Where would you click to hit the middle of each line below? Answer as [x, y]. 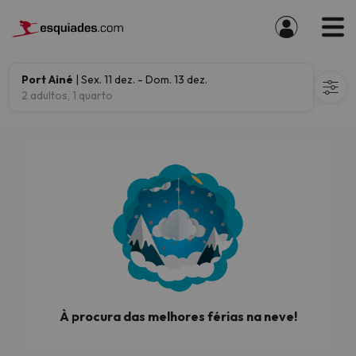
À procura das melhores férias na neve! [178, 316]
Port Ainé [47, 79]
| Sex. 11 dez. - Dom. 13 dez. [140, 79]
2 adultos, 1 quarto [67, 95]
